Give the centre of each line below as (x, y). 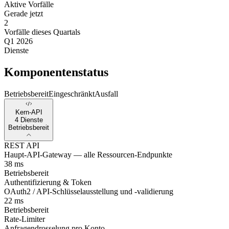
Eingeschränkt (72, 94)
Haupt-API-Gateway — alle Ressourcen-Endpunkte (88, 155)
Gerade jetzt (24, 13)
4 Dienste (29, 120)
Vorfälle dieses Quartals (42, 32)
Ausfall (106, 94)
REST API (22, 146)
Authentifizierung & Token (48, 182)
